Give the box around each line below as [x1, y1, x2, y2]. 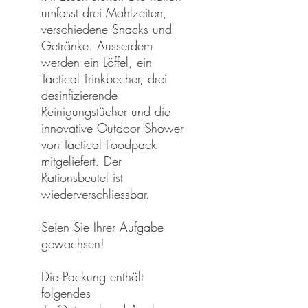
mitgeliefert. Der [41, 152, 122, 169]
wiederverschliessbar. [41, 185, 150, 202]
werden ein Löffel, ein [41, 53, 152, 70]
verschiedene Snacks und [41, 20, 172, 37]
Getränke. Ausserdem [41, 36, 153, 54]
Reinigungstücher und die [41, 102, 170, 120]
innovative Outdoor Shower [41, 119, 184, 136]
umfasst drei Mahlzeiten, [41, 3, 167, 21]
